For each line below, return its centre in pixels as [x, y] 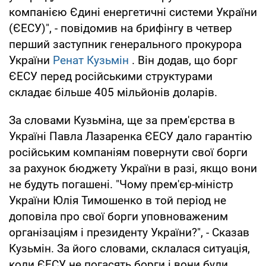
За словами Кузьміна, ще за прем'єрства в [122, 120]
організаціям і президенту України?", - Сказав [129, 232]
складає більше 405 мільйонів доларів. [113, 92]
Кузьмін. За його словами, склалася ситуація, [129, 248]
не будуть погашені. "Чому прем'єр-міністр [121, 184]
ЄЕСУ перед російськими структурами [111, 76]
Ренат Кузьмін [91, 60]
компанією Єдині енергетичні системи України [133, 12]
